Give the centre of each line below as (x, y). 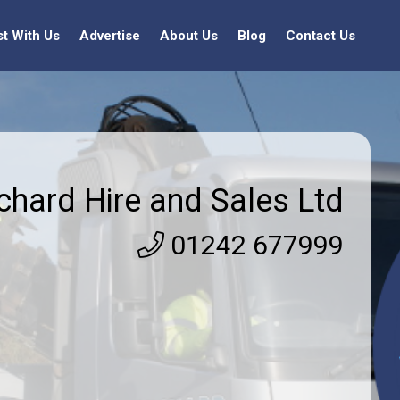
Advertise (110, 36)
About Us (189, 36)
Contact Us (321, 36)
